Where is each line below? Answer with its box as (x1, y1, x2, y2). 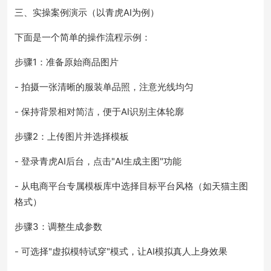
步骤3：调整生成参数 (15, 221, 102, 232)
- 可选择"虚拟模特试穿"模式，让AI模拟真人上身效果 (15, 246, 227, 257)
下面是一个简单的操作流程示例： (15, 31, 151, 43)
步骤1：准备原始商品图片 (15, 56, 119, 68)
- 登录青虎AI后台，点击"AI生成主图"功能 (15, 155, 181, 167)
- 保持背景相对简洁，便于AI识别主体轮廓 (15, 106, 184, 117)
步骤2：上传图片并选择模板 (15, 131, 129, 142)
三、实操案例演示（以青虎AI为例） (15, 7, 159, 18)
